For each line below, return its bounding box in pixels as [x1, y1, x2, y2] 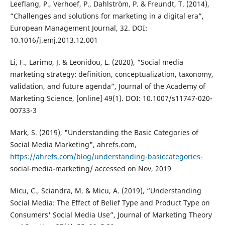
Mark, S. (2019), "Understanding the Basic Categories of [10, 127, 198, 137]
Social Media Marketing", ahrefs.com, [10, 139, 137, 149]
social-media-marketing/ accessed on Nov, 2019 [10, 163, 171, 173]
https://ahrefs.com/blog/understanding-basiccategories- [10, 151, 203, 161]
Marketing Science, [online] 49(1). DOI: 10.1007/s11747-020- [10, 93, 212, 103]
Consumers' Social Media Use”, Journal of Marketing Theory [10, 209, 212, 219]
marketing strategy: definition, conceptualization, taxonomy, [10, 69, 213, 79]
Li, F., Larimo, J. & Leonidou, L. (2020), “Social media [10, 57, 183, 67]
